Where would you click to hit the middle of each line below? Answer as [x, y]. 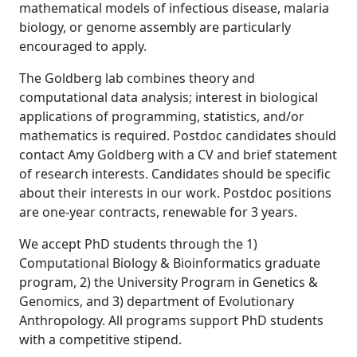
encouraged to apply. [83, 46]
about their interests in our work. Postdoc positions [175, 193]
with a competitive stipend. [100, 339]
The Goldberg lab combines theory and [137, 78]
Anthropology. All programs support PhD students [171, 320]
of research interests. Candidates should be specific [175, 174]
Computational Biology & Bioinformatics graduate [170, 263]
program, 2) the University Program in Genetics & [169, 282]
